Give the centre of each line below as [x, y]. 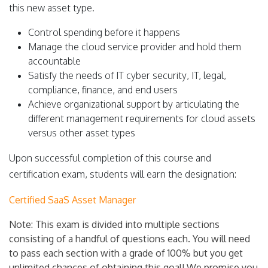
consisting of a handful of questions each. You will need [130, 238]
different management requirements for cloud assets [142, 118]
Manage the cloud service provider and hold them [135, 46]
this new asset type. [52, 7]
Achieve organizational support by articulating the [134, 104]
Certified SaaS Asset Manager [72, 200]
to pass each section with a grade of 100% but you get [126, 253]
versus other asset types [82, 133]
